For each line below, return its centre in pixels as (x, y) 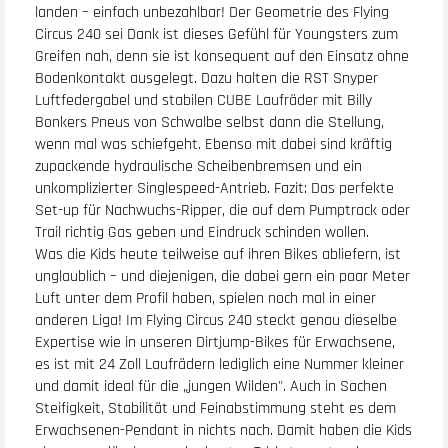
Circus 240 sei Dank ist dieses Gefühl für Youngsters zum (216, 35)
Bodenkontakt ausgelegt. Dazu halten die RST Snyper (206, 79)
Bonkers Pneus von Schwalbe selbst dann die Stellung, (209, 123)
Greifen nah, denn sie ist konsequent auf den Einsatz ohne (222, 57)
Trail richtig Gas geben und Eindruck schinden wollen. (202, 233)
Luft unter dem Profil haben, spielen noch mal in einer (205, 299)
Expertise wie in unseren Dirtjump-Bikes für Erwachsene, (215, 343)
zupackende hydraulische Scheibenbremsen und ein (198, 167)
